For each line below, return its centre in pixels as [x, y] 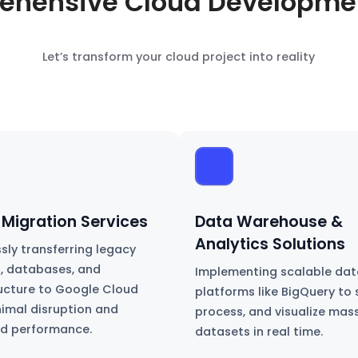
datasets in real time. [259, 332]
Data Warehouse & [268, 222]
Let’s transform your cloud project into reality [179, 57]
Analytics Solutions [270, 245]
